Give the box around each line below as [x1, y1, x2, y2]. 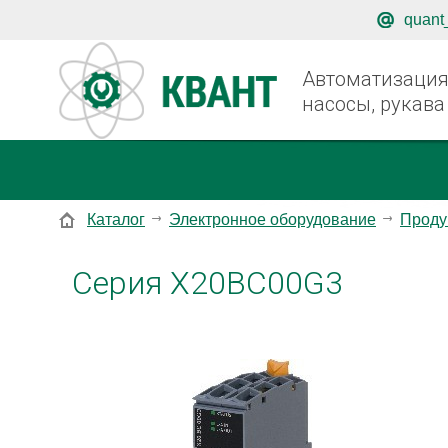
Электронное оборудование [169, 210, 376, 228]
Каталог [87, 210, 145, 228]
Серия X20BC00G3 [72, 263, 343, 302]
